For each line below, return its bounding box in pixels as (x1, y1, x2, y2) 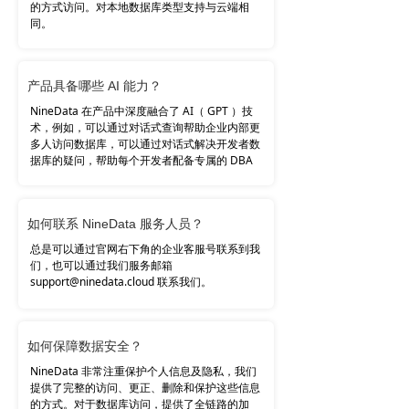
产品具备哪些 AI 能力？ (27, 79, 162, 93)
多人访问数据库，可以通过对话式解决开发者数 (30, 136, 260, 152)
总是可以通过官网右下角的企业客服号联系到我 (30, 241, 260, 257)
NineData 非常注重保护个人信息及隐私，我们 (30, 363, 257, 379)
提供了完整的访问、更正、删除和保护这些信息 (30, 380, 260, 395)
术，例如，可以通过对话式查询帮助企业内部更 (30, 120, 260, 135)
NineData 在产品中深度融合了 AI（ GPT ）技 (30, 103, 253, 119)
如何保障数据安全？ (27, 339, 142, 353)
